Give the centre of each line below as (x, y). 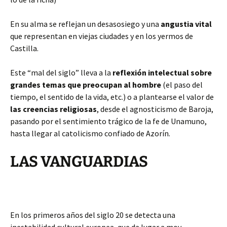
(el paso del (182, 85)
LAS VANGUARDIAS (79, 162)
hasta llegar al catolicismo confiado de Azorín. (90, 133)
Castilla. (24, 48)
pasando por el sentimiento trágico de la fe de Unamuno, (108, 121)
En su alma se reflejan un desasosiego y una (85, 24)
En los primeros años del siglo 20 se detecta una (93, 215)
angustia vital (186, 24)
